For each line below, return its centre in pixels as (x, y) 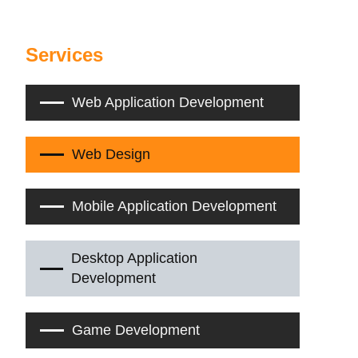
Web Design (111, 154)
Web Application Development (167, 102)
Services (65, 55)
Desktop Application (135, 258)
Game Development (135, 330)
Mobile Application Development (174, 206)
